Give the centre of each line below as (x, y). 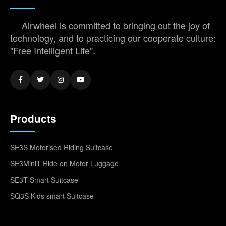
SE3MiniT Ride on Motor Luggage (64, 164)
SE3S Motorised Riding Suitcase (62, 148)
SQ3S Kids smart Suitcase (52, 196)
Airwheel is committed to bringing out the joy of (116, 25)
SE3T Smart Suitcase (44, 180)
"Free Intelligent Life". (53, 51)
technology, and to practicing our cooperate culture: (113, 38)
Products (33, 119)
